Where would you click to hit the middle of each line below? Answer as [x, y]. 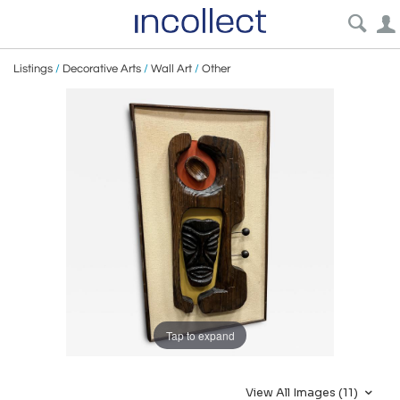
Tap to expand [200, 335]
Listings [33, 69]
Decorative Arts [102, 69]
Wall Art [171, 69]
